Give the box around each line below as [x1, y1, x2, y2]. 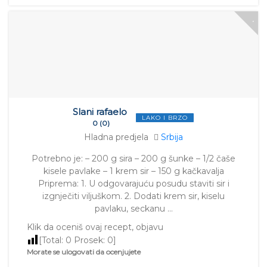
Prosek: [72, 235, 107, 246]
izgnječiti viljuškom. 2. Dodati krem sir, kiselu [42, 191, 225, 202]
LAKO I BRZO [142, 113, 188, 122]
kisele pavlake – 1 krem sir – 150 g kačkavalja [43, 166, 224, 177]
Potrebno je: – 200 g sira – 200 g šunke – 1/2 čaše [32, 153, 235, 164]
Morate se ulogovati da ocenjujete [27, 247, 141, 257]
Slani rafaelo [73, 106, 127, 118]
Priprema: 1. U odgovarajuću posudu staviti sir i [38, 178, 229, 190]
